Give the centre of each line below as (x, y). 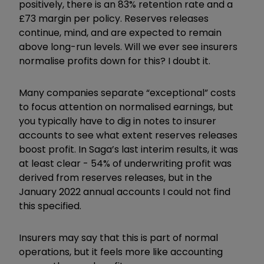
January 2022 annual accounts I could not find (125, 192)
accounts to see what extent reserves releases (128, 135)
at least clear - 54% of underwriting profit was (125, 163)
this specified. (52, 206)
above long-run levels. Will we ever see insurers (128, 47)
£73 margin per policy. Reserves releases (114, 18)
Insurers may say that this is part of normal (118, 237)
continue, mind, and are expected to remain (120, 32)
